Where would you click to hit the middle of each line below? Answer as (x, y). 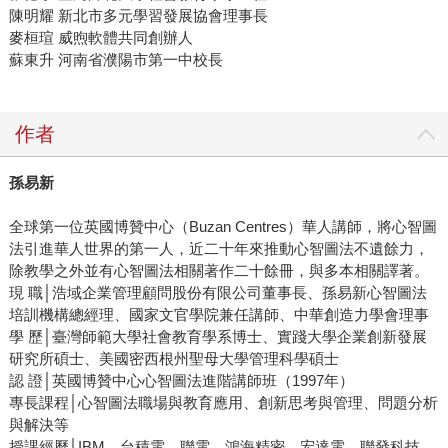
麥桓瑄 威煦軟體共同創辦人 (100, 38)
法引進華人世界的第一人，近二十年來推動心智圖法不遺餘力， (218, 249)
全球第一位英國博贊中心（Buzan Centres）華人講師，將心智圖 (222, 227)
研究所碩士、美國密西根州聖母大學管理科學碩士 (173, 359)
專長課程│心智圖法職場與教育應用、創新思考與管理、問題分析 (223, 403)
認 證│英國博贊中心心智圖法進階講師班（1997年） (181, 381)
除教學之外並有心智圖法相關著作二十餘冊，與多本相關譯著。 (218, 271)
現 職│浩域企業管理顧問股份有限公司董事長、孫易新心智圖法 (217, 293)
